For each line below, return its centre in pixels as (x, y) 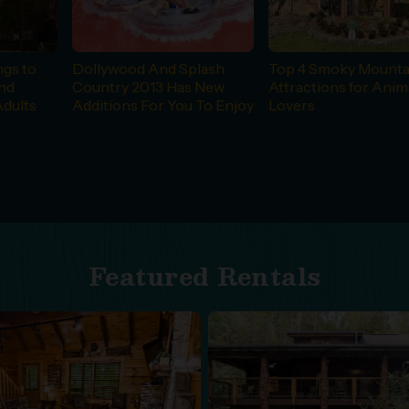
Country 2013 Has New (149, 86)
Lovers (292, 105)
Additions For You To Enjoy (163, 105)
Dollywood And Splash (149, 68)
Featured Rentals (204, 275)
